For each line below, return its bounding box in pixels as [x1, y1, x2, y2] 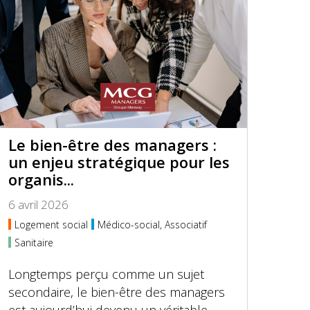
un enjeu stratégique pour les [8, 152, 230, 172]
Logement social [15, 218, 89, 231]
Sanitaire [15, 236, 54, 249]
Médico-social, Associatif [98, 218, 208, 231]
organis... [8, 169, 75, 190]
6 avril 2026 [8, 197, 69, 212]
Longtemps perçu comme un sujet [8, 266, 205, 282]
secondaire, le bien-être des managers [8, 284, 226, 300]
